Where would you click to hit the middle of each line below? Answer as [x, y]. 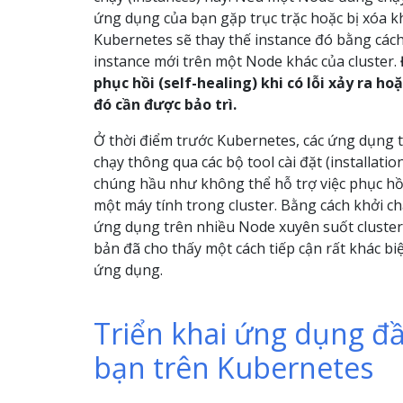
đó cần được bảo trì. [165, 104]
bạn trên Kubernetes [233, 367]
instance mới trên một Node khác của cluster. [247, 61]
